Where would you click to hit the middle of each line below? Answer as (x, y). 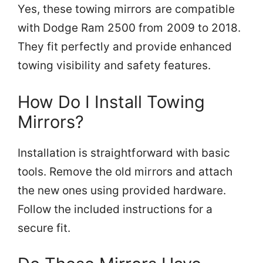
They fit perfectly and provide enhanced (125, 47)
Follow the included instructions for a (115, 209)
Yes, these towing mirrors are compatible (126, 9)
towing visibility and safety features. (114, 66)
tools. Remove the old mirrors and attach (125, 171)
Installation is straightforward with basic (124, 153)
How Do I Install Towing (112, 102)
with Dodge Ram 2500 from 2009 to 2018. (129, 28)
